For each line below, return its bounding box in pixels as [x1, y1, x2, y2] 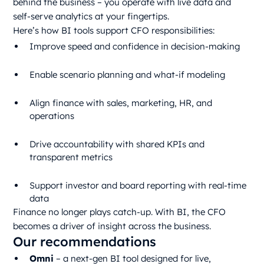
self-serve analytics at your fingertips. [13, 11, 170, 22]
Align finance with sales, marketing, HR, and [29, 97, 213, 109]
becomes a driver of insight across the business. [13, 220, 212, 232]
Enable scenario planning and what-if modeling [29, 69, 226, 81]
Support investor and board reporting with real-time [29, 180, 247, 192]
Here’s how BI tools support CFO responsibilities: [13, 25, 215, 37]
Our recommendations [13, 233, 157, 250]
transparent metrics [29, 151, 113, 163]
